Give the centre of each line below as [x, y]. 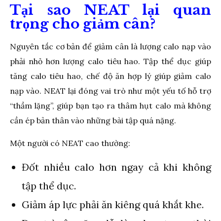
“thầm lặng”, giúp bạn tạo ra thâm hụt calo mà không [110, 105]
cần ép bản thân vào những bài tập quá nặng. [93, 120]
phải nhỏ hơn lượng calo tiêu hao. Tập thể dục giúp [110, 61]
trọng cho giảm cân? [83, 24]
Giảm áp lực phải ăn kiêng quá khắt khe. [113, 204]
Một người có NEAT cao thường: [70, 143]
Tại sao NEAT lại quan [110, 10]
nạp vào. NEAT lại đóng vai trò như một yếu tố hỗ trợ [110, 91]
